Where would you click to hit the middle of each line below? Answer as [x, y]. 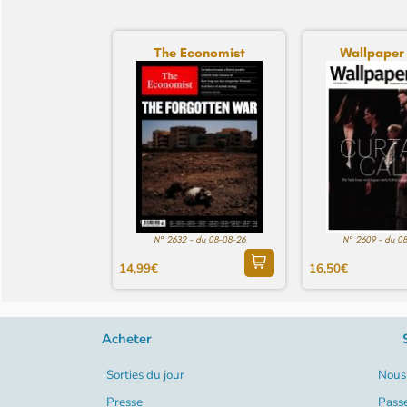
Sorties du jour [145, 375]
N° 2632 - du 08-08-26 [199, 240]
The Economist [199, 52]
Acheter [127, 339]
